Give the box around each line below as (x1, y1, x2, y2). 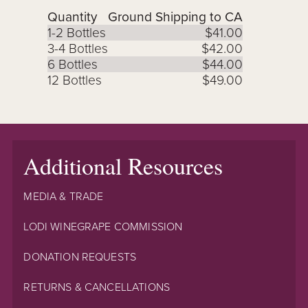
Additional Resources (23, 149, 223, 181)
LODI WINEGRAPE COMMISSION (23, 219, 183, 234)
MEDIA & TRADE (23, 189, 104, 203)
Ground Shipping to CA (107, 8, 243, 25)
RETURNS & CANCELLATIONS (23, 280, 170, 294)
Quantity (47, 8, 97, 25)
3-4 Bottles (47, 40, 108, 56)
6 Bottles (47, 56, 98, 72)
